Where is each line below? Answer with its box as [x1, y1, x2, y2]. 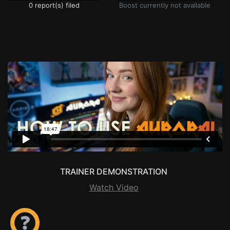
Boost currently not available [119, 1, 210, 9]
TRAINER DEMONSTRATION [60, 166, 167, 177]
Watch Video [89, 182, 139, 193]
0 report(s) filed [28, 1, 80, 9]
